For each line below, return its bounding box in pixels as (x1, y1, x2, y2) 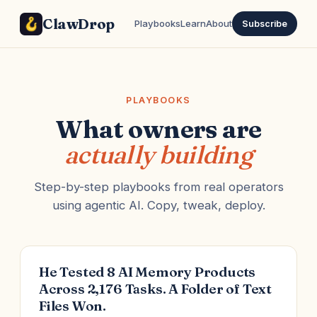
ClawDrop (42, 14, 115, 33)
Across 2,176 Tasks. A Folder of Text (39, 280, 272, 297)
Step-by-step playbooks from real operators (33, 180, 284, 194)
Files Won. (39, 297, 107, 314)
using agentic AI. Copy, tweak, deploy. (52, 198, 265, 212)
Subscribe (242, 18, 287, 29)
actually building (64, 139, 253, 170)
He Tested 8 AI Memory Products (39, 263, 256, 280)
